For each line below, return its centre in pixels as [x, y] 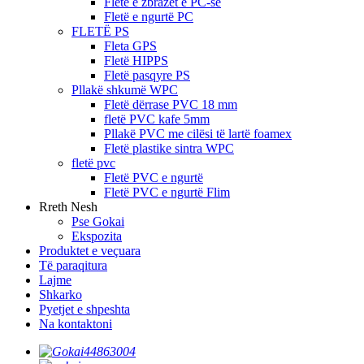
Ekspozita [97, 236]
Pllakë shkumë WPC [125, 90]
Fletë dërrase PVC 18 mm [171, 104]
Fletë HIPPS [136, 61]
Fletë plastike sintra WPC [169, 148]
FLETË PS [100, 31]
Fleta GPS [130, 46]
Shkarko [61, 295]
